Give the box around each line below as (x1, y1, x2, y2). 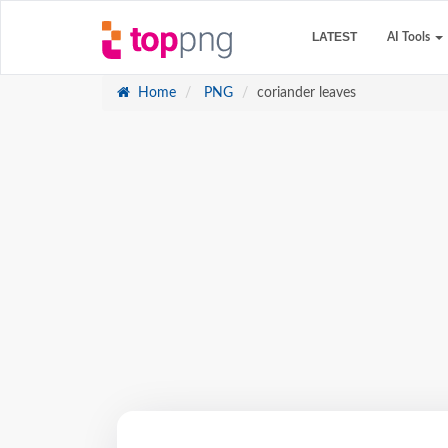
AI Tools (387, 31, 433, 43)
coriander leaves (257, 86, 356, 100)
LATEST (312, 30, 357, 44)
